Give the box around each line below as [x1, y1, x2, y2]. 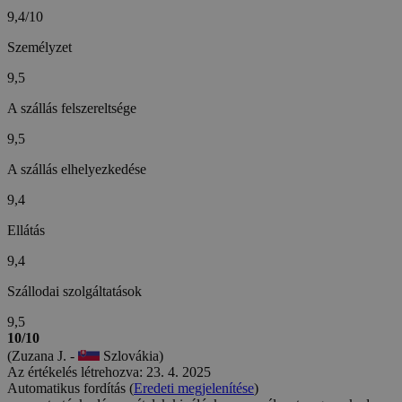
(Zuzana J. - [7, 347, 78, 363]
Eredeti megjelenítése [134, 380, 254, 396]
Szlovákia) [100, 347, 163, 363]
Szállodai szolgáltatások [7, 283, 142, 299]
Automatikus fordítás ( [7, 380, 134, 396]
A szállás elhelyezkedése [7, 161, 146, 177]
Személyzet [7, 39, 72, 55]
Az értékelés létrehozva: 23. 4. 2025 [7, 363, 211, 380]
